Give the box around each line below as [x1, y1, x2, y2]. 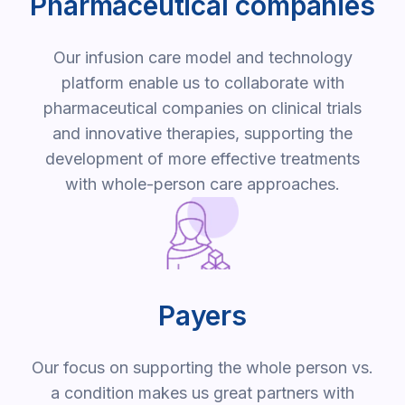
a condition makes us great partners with [51, 383, 354, 403]
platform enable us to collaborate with [61, 73, 344, 93]
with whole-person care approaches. [65, 174, 340, 194]
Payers [158, 299, 247, 333]
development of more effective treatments [45, 149, 360, 169]
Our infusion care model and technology [52, 48, 353, 68]
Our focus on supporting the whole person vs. [32, 358, 373, 378]
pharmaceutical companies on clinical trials [43, 99, 362, 118]
